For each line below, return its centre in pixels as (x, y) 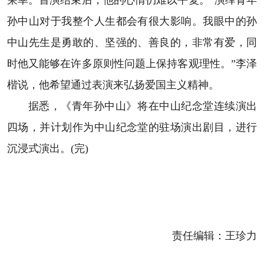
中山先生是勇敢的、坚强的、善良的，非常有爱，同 (132, 43)
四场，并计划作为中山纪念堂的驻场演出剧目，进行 (132, 128)
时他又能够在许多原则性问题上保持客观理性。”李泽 (132, 64)
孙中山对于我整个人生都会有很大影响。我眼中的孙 (132, 22)
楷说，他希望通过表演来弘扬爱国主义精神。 (113, 85)
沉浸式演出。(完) (47, 149)
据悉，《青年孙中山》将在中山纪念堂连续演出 (143, 106)
